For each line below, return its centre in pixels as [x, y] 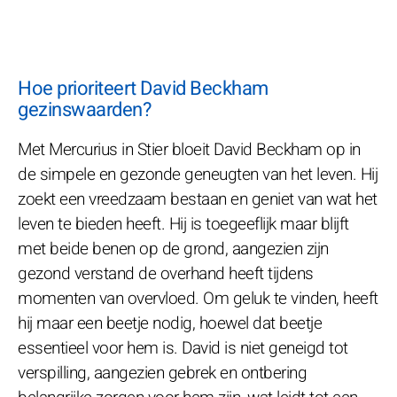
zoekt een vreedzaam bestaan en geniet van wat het [198, 199]
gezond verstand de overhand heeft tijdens [166, 273]
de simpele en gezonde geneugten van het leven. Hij [198, 174]
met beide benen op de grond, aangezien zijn [173, 249]
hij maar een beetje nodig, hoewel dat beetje [170, 323]
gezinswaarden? [84, 109]
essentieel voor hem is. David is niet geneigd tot [183, 348]
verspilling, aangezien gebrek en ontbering [162, 373]
